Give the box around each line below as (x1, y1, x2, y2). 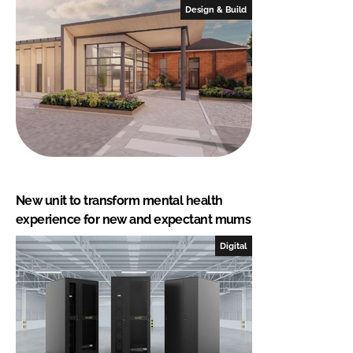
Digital (220, 240, 247, 251)
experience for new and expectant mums (16, 211, 251, 227)
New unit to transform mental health (16, 192, 223, 208)
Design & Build (185, 4, 247, 14)
